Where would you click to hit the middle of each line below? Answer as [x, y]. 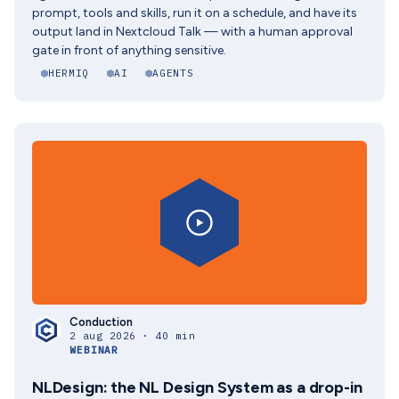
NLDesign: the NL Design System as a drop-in [198, 387]
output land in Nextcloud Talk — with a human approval [192, 32]
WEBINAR [94, 350]
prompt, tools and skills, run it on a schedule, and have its [195, 13]
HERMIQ [69, 73]
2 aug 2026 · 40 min [133, 336]
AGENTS [173, 73]
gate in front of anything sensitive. [129, 50]
